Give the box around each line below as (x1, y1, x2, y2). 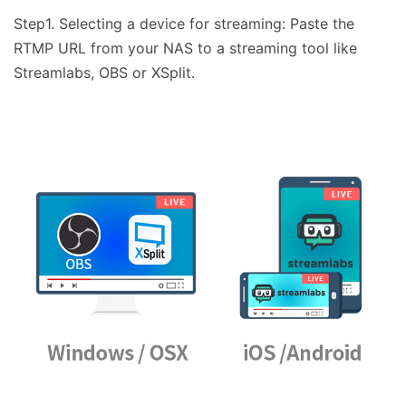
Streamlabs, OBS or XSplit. (14, 63, 195, 82)
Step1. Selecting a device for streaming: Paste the (14, 14, 354, 33)
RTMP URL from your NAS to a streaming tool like (14, 38, 357, 57)
